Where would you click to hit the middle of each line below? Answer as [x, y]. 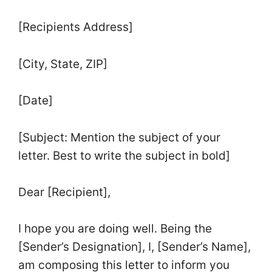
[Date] [37, 101]
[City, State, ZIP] [64, 64]
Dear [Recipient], [66, 192]
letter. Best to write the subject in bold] [126, 155]
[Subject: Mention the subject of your [119, 137]
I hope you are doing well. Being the [115, 229]
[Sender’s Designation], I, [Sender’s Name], [134, 247]
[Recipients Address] [77, 27]
